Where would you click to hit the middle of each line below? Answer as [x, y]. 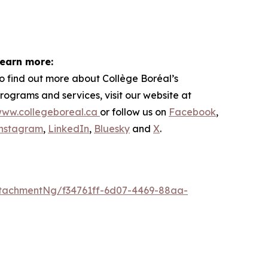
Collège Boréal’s [140, 78]
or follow [121, 112]
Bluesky [112, 128]
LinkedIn [68, 128]
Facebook [192, 112]
